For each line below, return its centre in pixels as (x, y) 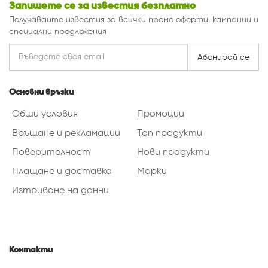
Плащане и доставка (62, 172)
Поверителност (51, 153)
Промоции (161, 115)
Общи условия (45, 115)
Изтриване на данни (60, 191)
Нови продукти (173, 153)
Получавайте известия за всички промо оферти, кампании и (134, 20)
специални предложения (58, 32)
